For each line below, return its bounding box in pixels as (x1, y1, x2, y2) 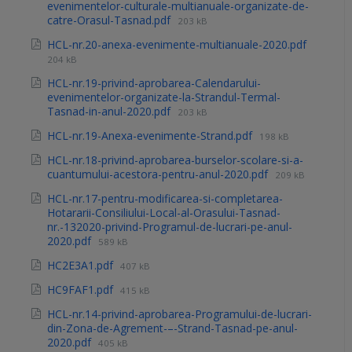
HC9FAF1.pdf (47, 282, 116, 298)
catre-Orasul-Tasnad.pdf (47, 13, 174, 28)
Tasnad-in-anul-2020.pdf (47, 104, 174, 119)
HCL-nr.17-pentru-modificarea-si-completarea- (47, 191, 283, 207)
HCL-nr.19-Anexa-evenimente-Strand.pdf (47, 128, 255, 144)
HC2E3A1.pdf (47, 258, 116, 273)
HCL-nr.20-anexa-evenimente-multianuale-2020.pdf (47, 37, 306, 53)
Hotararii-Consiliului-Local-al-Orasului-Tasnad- (47, 205, 280, 221)
